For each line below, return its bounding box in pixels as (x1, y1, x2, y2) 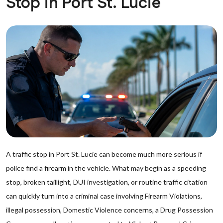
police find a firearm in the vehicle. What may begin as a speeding (6, 164, 206, 172)
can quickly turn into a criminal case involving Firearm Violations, (6, 192, 202, 200)
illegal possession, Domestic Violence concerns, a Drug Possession (6, 206, 213, 214)
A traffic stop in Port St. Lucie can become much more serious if (6, 150, 202, 158)
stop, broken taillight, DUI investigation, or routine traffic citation (6, 178, 208, 186)
